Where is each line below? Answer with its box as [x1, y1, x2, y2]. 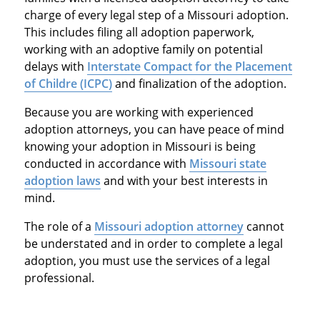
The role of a [24, 218, 94, 234]
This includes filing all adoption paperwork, [24, 24, 254, 40]
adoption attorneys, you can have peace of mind [24, 121, 284, 137]
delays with [24, 58, 87, 74]
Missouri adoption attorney [94, 218, 244, 234]
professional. [24, 269, 97, 286]
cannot [243, 218, 284, 234]
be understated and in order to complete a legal [24, 235, 283, 251]
